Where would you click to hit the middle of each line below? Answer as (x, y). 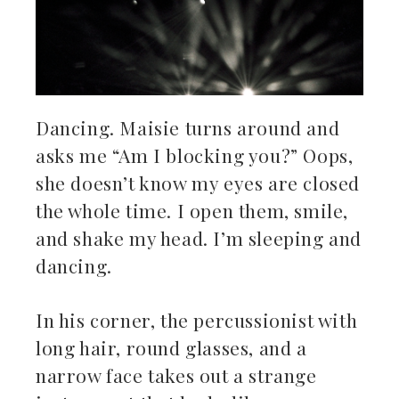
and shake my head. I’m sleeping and (199, 237)
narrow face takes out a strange (176, 375)
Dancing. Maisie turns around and (188, 127)
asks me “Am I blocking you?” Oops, (195, 155)
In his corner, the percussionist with (197, 319)
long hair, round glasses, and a (171, 347)
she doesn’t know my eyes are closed (198, 182)
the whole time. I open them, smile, (192, 210)
